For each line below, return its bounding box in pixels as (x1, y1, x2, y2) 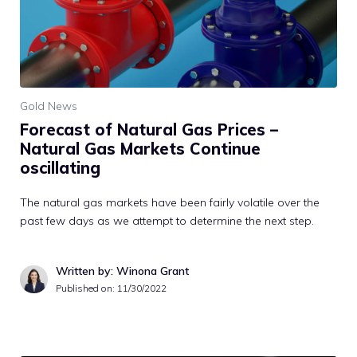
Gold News (20, 98, 77, 113)
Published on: (56, 281, 117, 294)
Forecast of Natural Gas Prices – (20, 119, 278, 139)
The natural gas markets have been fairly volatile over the (20, 194, 320, 210)
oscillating (20, 157, 100, 178)
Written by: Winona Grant (56, 263, 189, 278)
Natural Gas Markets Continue (20, 138, 261, 159)
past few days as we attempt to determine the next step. (20, 213, 314, 228)
